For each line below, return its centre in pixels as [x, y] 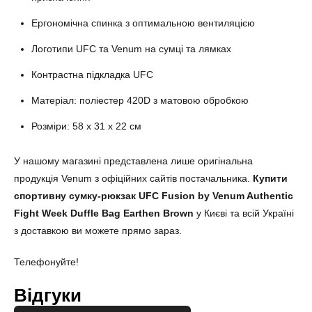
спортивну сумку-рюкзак [75, 195]
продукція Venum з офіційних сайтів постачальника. [133, 178]
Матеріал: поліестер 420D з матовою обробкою [140, 100]
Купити [270, 178]
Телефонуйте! [46, 262]
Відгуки [48, 295]
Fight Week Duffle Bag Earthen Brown [104, 213]
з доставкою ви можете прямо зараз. [98, 230]
